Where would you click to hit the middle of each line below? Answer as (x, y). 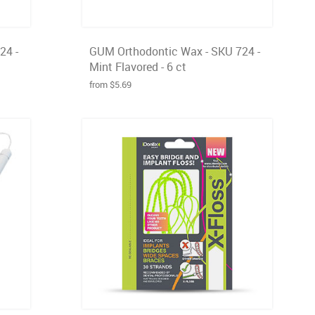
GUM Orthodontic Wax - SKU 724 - (175, 51)
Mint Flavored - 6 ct (138, 67)
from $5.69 (110, 84)
